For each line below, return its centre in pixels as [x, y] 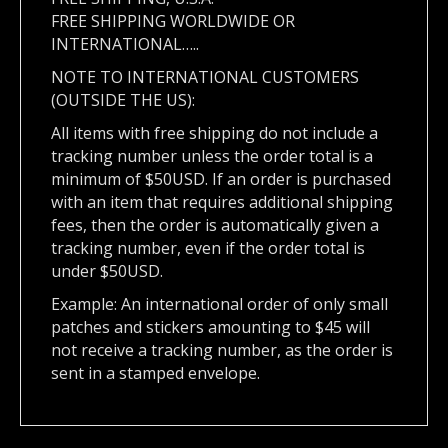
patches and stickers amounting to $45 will [210, 327]
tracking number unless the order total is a [212, 156]
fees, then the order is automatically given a [215, 225]
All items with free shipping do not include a [214, 133]
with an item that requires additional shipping [222, 202]
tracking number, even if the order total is [208, 248]
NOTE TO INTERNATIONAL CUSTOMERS [205, 77]
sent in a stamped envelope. [155, 373]
